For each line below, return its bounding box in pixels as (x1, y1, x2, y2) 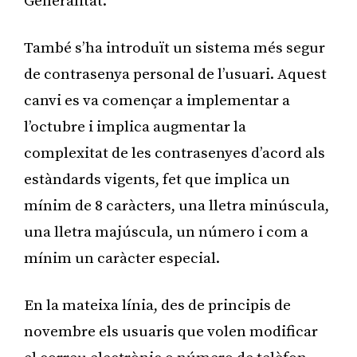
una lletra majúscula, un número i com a (24, 222, 308, 241)
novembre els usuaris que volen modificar (24, 322, 318, 341)
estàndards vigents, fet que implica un (24, 170, 290, 189)
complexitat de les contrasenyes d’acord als (24, 143, 325, 163)
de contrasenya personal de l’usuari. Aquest (24, 65, 327, 84)
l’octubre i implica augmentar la (24, 117, 246, 136)
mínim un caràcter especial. (24, 249, 220, 268)
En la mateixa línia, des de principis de (24, 296, 291, 315)
